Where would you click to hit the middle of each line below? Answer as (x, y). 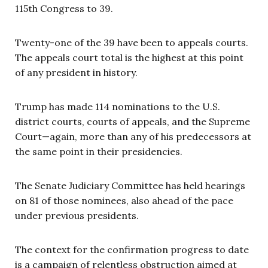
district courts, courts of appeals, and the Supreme (133, 121)
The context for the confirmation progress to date (132, 249)
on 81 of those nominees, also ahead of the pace (124, 200)
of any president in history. (76, 72)
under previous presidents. (77, 215)
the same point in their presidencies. (99, 151)
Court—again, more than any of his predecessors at (133, 136)
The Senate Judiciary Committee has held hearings (130, 185)
